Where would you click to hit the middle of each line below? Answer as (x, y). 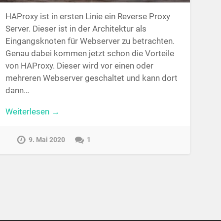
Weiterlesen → (32, 112)
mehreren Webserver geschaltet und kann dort (91, 78)
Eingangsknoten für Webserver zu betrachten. (90, 41)
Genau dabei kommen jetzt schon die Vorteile (90, 53)
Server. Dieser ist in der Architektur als (76, 28)
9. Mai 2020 (47, 140)
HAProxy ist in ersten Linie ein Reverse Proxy (88, 16)
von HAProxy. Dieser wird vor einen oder (79, 65)
